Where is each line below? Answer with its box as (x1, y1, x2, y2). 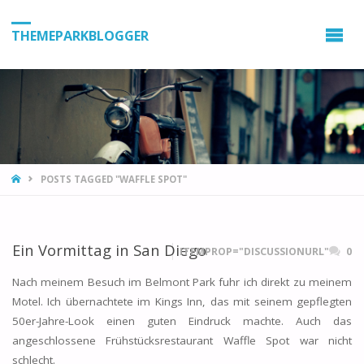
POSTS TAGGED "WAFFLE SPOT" (40, 172, 187, 185)
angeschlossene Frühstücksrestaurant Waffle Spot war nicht (11, 332, 353, 348)
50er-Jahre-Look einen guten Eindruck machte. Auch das (11, 313, 353, 328)
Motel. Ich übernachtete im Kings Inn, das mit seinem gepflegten (11, 293, 353, 309)
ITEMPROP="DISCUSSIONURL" (180, 245, 330, 259)
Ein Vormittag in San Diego (11, 240, 206, 261)
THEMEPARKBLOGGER (11, 26, 149, 45)
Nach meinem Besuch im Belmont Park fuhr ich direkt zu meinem (11, 274, 353, 289)
